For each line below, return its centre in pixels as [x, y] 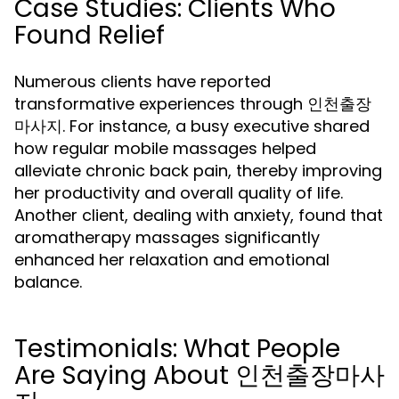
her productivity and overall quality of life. [179, 193]
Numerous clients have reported [142, 81]
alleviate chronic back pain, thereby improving [198, 171]
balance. [48, 282]
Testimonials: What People [177, 349]
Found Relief [90, 35]
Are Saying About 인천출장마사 [199, 375]
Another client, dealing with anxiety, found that [199, 215]
